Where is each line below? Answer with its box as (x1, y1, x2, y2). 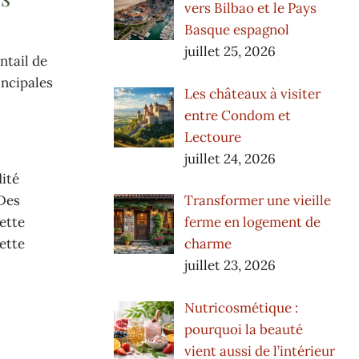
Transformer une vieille (184, 192, 331, 210)
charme (184, 235, 232, 253)
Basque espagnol (184, 21, 289, 39)
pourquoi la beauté (184, 320, 303, 338)
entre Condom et (184, 106, 291, 124)
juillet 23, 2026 (184, 256, 276, 275)
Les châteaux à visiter (184, 84, 321, 103)
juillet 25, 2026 (184, 42, 276, 61)
